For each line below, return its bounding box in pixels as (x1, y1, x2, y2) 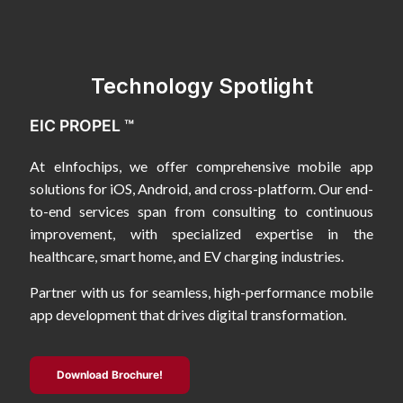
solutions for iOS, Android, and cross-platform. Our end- (30, 180, 373, 198)
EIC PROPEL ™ (30, 116, 135, 136)
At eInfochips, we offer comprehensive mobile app (30, 157, 373, 175)
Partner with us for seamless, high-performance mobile (30, 282, 373, 300)
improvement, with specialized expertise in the (30, 225, 373, 243)
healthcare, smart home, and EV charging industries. (30, 247, 345, 265)
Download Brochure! (57, 368, 164, 382)
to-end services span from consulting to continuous (30, 202, 373, 220)
